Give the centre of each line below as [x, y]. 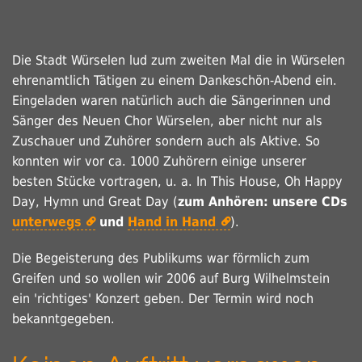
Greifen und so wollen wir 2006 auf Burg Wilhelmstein [171, 279]
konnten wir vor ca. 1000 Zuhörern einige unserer [159, 162]
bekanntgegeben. [63, 319]
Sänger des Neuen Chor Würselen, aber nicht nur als [167, 121]
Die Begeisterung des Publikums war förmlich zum [161, 259]
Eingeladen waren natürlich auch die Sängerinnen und [171, 101]
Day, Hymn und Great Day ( [95, 202]
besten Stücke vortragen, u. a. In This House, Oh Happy [177, 182]
